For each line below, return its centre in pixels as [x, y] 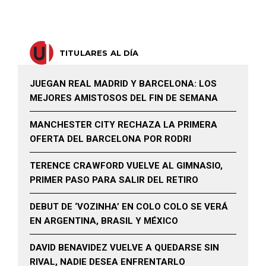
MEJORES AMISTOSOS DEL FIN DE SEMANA [124, 98]
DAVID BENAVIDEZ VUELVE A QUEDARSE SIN [124, 247]
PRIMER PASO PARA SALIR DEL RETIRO [114, 180]
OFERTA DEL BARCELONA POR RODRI [110, 139]
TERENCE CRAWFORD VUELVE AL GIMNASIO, [126, 165]
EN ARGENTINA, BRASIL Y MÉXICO [104, 221]
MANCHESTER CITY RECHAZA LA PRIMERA [123, 124]
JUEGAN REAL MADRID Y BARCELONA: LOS [123, 83]
